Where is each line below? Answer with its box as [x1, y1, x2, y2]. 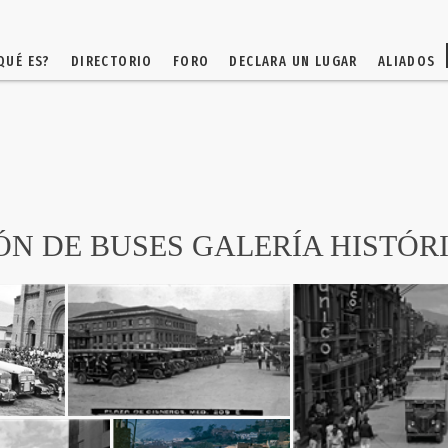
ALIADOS [377, 53, 436, 70]
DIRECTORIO [70, 53, 153, 70]
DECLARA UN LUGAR [229, 53, 358, 70]
